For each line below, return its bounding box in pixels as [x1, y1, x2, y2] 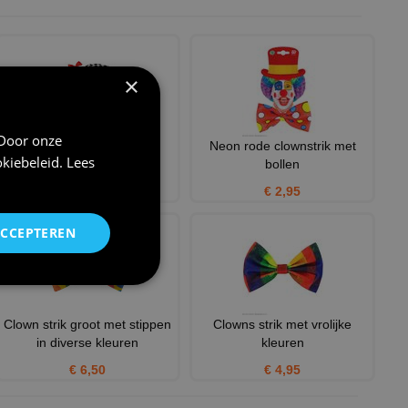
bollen [265, 157, 301, 172]
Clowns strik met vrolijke [213, 317, 352, 332]
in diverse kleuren [36, 335, 139, 351]
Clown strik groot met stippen [4, 317, 172, 332]
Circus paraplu [46, 138, 130, 154]
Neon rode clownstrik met [209, 138, 356, 154]
